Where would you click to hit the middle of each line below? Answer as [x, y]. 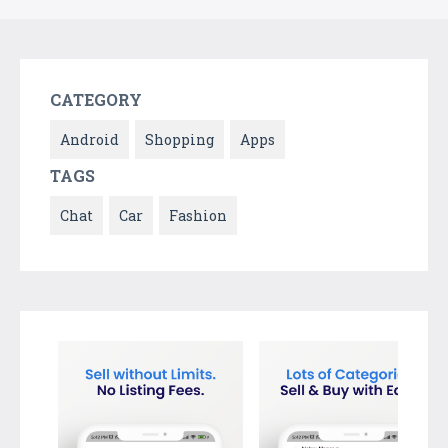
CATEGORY [96, 99]
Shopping [179, 139]
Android [89, 139]
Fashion [198, 215]
